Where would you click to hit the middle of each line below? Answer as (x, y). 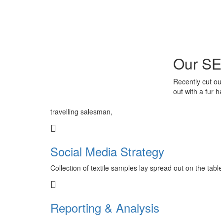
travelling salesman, (81, 111)
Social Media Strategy (107, 151)
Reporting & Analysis (105, 207)
